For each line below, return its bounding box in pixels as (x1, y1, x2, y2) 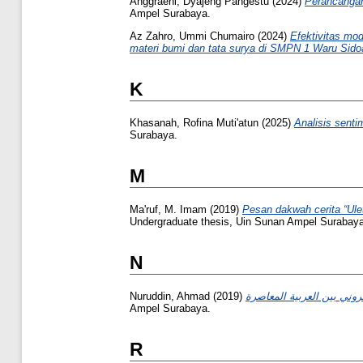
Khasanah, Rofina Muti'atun (130, 116, 258, 129)
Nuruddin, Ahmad (130, 289, 210, 302)
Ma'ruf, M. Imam (130, 203, 207, 216)
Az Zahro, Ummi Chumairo (130, 29, 254, 42)
